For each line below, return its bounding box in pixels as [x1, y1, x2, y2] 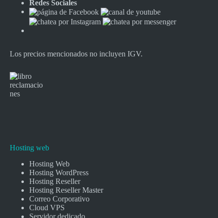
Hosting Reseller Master [29, 186, 103, 194]
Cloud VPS [29, 203, 65, 212]
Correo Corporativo [29, 195, 90, 203]
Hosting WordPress [29, 168, 89, 177]
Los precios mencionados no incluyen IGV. [10, 49, 143, 58]
